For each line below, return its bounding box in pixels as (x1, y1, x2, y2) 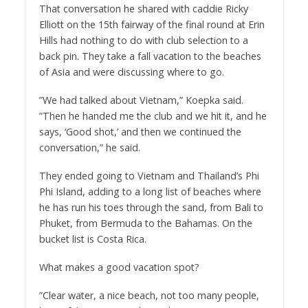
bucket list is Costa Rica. (38, 232, 146, 246)
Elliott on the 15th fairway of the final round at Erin (38, 18, 265, 32)
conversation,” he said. (38, 141, 140, 155)
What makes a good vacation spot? (38, 261, 199, 274)
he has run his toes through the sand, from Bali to (38, 201, 263, 214)
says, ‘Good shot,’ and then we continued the (38, 125, 241, 139)
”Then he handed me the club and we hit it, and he (38, 109, 267, 123)
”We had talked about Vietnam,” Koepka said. (38, 93, 243, 107)
